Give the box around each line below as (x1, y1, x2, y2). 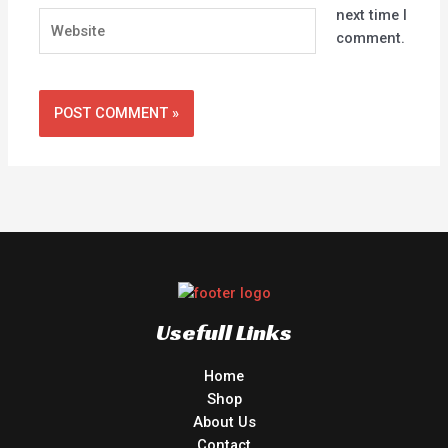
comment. (335, 28, 405, 47)
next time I (335, 5, 407, 24)
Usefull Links (156, 318, 292, 347)
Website (38, 8, 93, 27)
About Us (192, 413, 256, 432)
